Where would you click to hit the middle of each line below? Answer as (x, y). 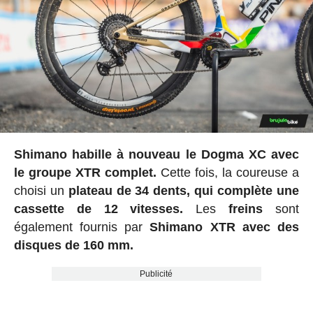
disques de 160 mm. (75, 245)
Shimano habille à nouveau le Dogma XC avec (156, 154)
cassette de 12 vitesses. (99, 209)
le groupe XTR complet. (85, 172)
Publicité (156, 274)
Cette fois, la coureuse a (228, 172)
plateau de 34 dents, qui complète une (184, 190)
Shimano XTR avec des (225, 227)
